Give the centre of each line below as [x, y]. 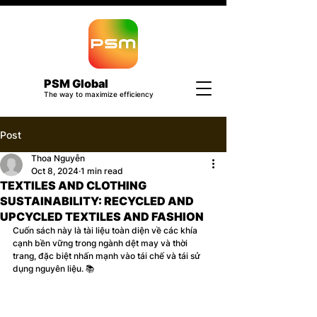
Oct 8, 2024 [55, 171]
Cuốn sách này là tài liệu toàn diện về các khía [106, 230]
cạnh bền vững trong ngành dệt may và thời [101, 243]
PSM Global [76, 83]
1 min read [102, 171]
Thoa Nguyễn [58, 158]
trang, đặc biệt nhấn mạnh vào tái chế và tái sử [108, 256]
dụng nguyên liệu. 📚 [54, 269]
